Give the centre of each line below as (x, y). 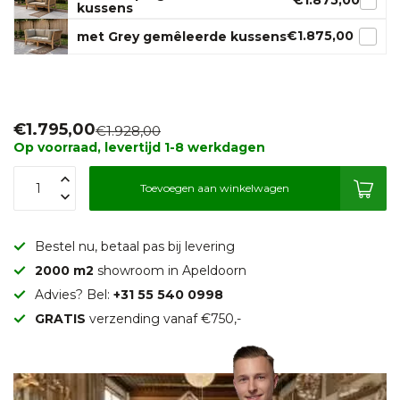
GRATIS (60, 318)
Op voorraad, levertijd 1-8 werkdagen (139, 147)
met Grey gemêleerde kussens (182, 36)
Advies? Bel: (74, 294)
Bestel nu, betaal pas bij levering (135, 246)
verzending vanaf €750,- (163, 318)
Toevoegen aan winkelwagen (215, 188)
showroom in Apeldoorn (172, 270)
